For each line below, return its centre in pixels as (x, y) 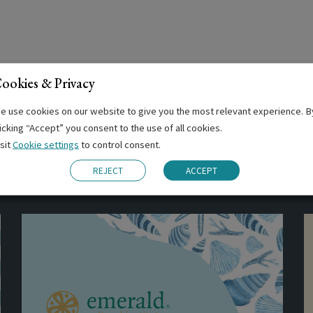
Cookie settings (46, 144)
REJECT (108, 170)
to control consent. (120, 144)
